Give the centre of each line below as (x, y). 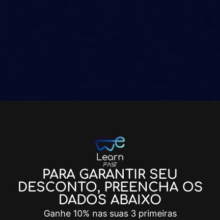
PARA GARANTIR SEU (110, 175)
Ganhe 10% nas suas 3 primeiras (110, 214)
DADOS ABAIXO (110, 200)
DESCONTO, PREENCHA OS (110, 188)
